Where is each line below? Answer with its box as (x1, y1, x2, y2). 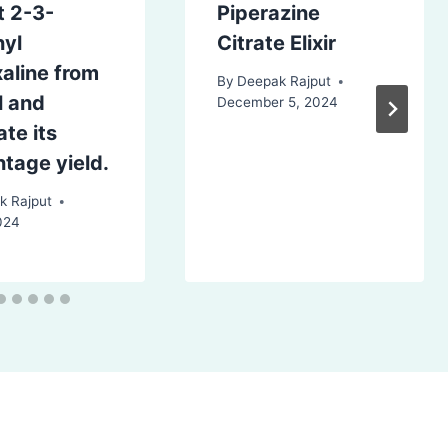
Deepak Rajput (236, 73, 331, 90)
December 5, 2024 (216, 94, 338, 111)
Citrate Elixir (216, 30, 336, 55)
